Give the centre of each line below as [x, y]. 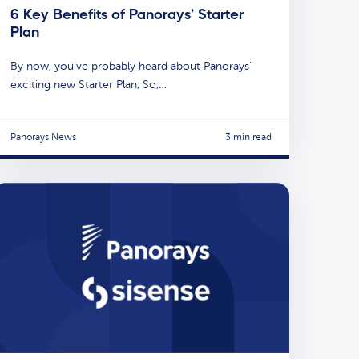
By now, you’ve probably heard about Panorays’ [131, 66]
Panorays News [43, 137]
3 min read [248, 137]
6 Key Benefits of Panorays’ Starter [127, 14]
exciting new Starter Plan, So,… [89, 84]
